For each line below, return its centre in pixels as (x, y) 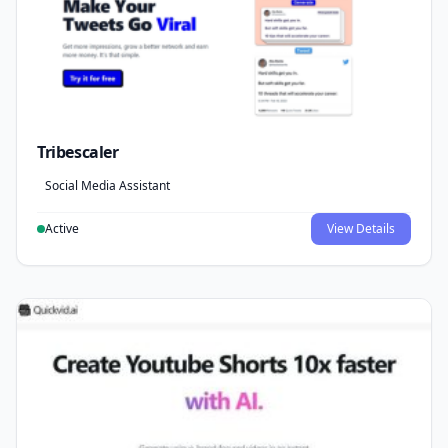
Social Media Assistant (107, 185)
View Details (361, 228)
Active (62, 228)
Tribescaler (78, 151)
